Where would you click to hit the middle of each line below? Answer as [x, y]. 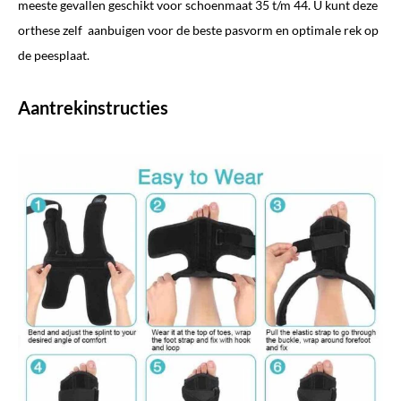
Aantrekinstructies [93, 107]
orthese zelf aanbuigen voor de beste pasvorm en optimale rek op [198, 30]
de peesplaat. [54, 55]
